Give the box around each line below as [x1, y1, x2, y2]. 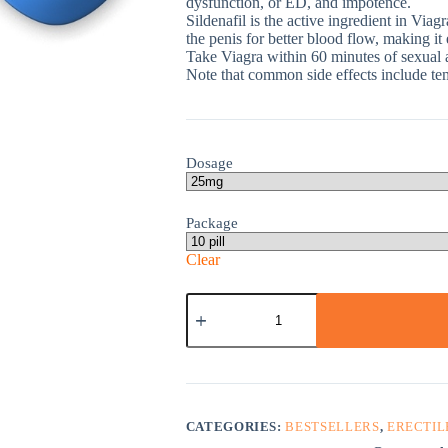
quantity [184, 309, 236, 325]
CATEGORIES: [185, 419, 286, 434]
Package [185, 215, 238, 231]
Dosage [185, 155, 233, 171]
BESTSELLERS [285, 419, 380, 434]
